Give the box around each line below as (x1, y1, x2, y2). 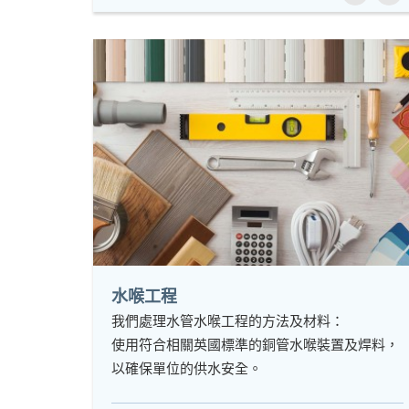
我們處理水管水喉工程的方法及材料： (111, 311, 344, 330)
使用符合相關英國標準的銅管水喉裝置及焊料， (111, 335, 399, 354)
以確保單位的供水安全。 (111, 359, 262, 378)
